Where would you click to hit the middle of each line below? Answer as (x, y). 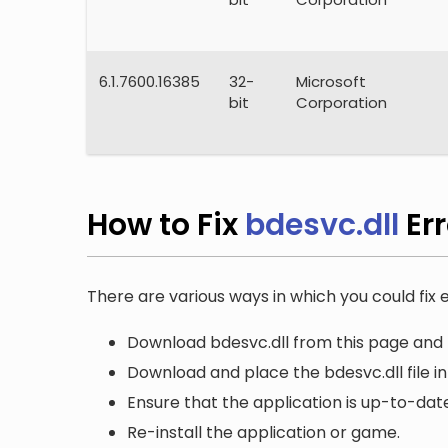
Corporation (341, 102)
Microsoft (331, 81)
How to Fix (166, 224)
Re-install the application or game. (263, 432)
